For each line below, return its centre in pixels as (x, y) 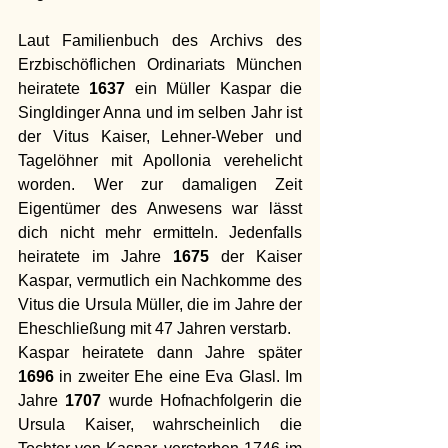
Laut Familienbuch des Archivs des (160, 40)
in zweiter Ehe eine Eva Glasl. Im (178, 376)
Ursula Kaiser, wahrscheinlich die (160, 424)
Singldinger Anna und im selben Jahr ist (160, 112)
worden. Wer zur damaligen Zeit (160, 184)
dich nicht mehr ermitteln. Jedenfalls (160, 232)
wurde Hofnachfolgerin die (201, 400)
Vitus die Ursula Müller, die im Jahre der (160, 304)
